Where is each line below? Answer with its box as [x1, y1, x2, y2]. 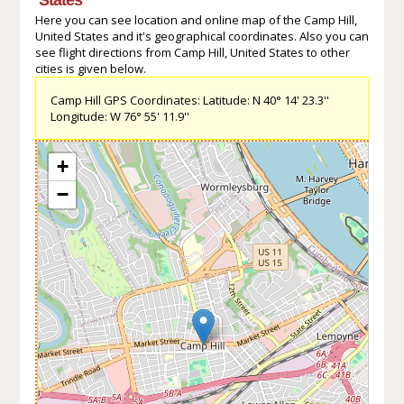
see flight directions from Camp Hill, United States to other [34, 43, 350, 60]
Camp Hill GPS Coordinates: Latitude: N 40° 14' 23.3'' [50, 91, 329, 108]
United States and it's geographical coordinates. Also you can [34, 27, 369, 44]
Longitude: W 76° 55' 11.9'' [50, 107, 189, 124]
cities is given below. [34, 60, 146, 77]
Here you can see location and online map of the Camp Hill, [34, 11, 357, 28]
